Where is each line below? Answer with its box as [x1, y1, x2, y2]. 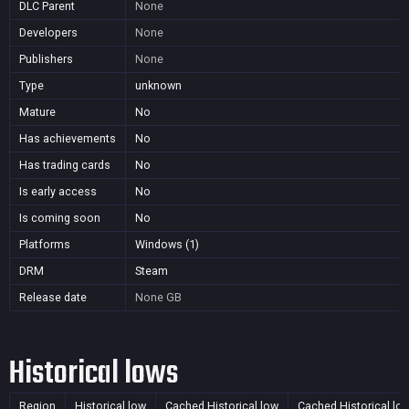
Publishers [19, 52, 73, 66]
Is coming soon [19, 211, 100, 225]
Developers [19, 26, 78, 39]
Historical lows [9, 349, 178, 399]
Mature [19, 105, 56, 119]
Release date [19, 290, 87, 304]
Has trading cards [19, 158, 110, 172]
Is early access [19, 184, 97, 198]
